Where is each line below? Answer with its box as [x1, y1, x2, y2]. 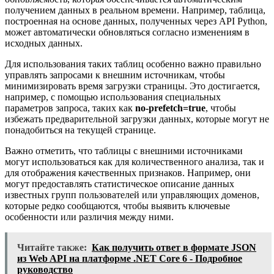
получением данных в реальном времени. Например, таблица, [5, 5, 265, 16]
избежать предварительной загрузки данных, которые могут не [5, 114, 269, 125]
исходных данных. [5, 38, 83, 49]
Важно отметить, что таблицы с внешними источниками [5, 146, 243, 157]
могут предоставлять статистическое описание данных [5, 179, 234, 190]
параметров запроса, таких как [5, 103, 135, 114]
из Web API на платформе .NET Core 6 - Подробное [17, 253, 242, 264]
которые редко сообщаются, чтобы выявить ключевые [5, 201, 230, 212]
